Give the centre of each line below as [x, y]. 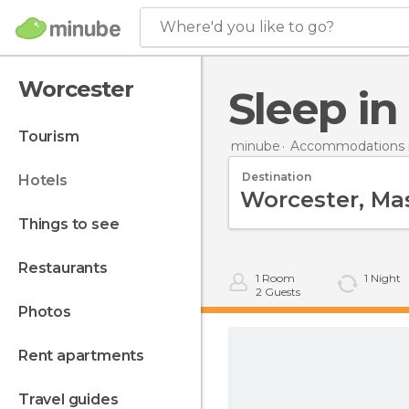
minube [256, 146]
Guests [281, 292]
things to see [74, 224]
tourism [53, 136]
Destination [277, 176]
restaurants [68, 268]
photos [49, 312]
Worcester [76, 89]
